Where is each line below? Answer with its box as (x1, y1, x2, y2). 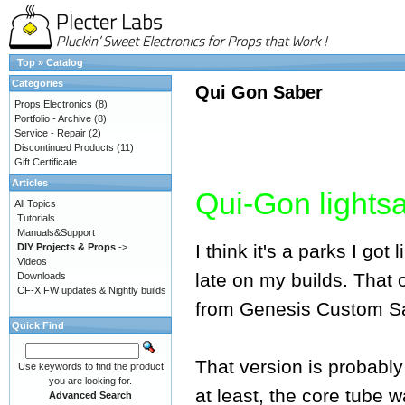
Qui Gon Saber (195, 82, 323, 102)
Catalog (46, 57, 83, 68)
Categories (12, 78, 63, 89)
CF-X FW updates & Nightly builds (17, 285, 166, 296)
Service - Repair (14, 127, 86, 138)
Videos (17, 256, 47, 267)
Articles (12, 177, 48, 188)
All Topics (14, 198, 56, 209)
